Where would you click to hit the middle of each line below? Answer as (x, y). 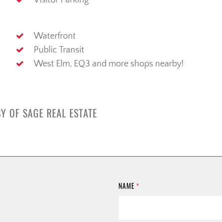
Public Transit (59, 50)
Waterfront (55, 36)
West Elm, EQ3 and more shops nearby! (109, 64)
